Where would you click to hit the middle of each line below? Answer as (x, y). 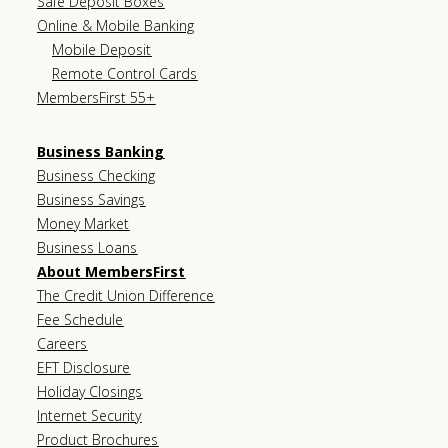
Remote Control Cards (125, 73)
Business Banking (101, 151)
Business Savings (91, 199)
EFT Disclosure (84, 367)
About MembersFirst (111, 271)
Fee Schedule (80, 319)
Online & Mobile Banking (116, 25)
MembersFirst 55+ (96, 97)
